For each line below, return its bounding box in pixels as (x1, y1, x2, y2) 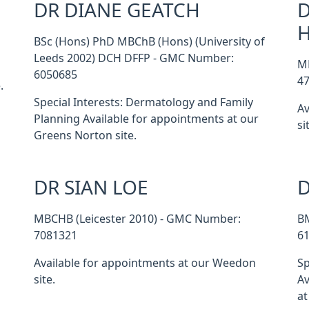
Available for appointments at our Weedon (33, 257, 256, 268)
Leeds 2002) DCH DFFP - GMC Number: (33, 52, 234, 63)
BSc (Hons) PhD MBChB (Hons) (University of (33, 36, 265, 47)
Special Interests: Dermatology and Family (33, 97, 253, 108)
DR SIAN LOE (33, 178, 148, 197)
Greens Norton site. (33, 130, 137, 141)
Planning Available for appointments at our (33, 113, 259, 124)
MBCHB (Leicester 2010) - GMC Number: (33, 213, 241, 224)
